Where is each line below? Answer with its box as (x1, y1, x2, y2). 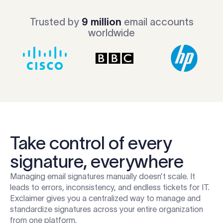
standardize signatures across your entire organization (10, 205, 203, 214)
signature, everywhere (10, 151, 184, 172)
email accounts (121, 16, 194, 28)
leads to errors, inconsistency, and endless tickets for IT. (10, 183, 210, 192)
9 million (81, 16, 121, 28)
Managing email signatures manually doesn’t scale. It (10, 172, 195, 181)
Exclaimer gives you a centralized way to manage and (10, 194, 201, 203)
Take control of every (10, 133, 172, 153)
